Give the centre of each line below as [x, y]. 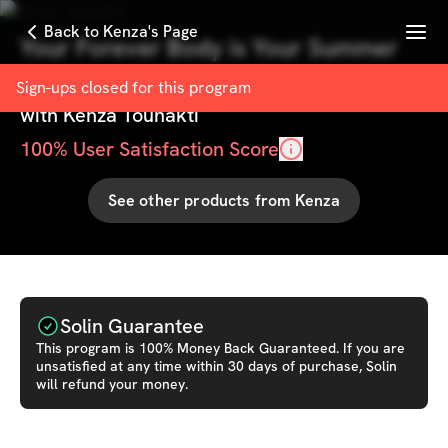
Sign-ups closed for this [102, 87]
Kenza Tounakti [131, 115]
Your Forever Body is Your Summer [209, 47]
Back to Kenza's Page [121, 31]
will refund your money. [112, 384]
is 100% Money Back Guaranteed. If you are [263, 348]
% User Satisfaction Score [166, 149]
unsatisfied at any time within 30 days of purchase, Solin [216, 366]
